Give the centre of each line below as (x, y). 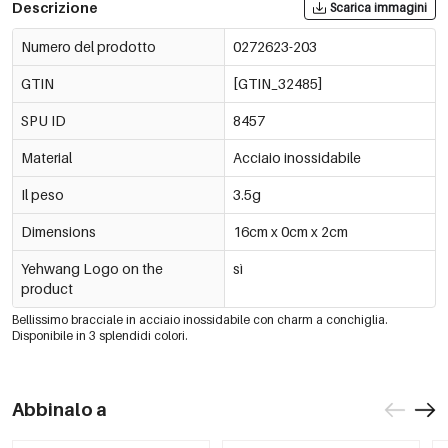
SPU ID (43, 121)
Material (46, 158)
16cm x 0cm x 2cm (290, 232)
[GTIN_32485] (277, 84)
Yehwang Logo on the (92, 269)
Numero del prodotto (88, 47)
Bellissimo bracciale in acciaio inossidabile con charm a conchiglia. (200, 320)
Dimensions (58, 232)
